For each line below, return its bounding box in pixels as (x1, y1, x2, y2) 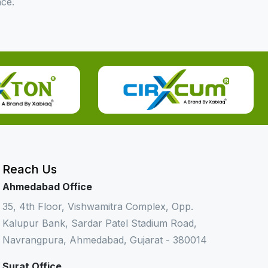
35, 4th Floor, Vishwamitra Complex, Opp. (2, 200, 193, 212)
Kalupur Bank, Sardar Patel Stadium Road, (2, 217, 197, 229)
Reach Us (2, 162, 57, 176)
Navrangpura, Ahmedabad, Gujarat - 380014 (2, 234, 207, 246)
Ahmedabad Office (2, 181, 92, 193)
